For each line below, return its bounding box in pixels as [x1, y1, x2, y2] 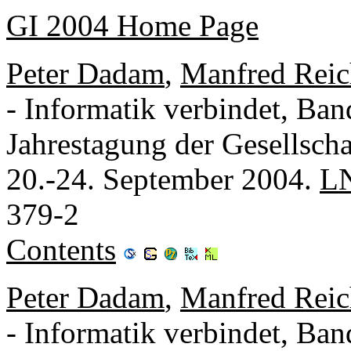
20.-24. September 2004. [6, 161, 320, 196]
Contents [6, 232, 116, 266]
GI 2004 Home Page [6, 8, 259, 42]
